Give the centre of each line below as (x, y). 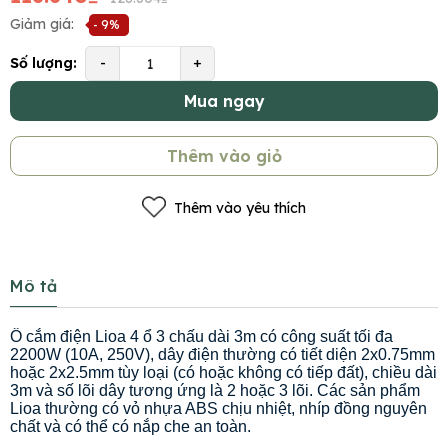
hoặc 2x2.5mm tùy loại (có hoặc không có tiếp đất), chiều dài (223, 373)
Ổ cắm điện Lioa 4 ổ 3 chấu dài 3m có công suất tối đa (201, 337)
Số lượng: (43, 63)
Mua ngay (224, 101)
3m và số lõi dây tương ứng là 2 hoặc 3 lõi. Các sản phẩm (215, 391)
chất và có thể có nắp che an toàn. (132, 427)
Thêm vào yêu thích (240, 207)
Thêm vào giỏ (224, 156)
